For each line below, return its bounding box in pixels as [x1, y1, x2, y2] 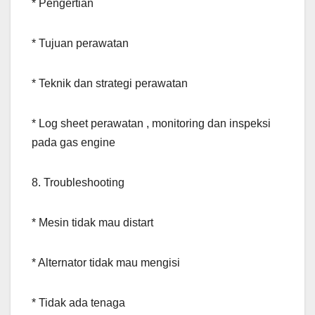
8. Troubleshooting [32, 176, 124, 189]
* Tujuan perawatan [32, 37, 129, 50]
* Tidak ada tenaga [32, 297, 125, 309]
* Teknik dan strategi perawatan [32, 77, 188, 90]
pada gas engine [32, 136, 115, 149]
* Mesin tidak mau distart [32, 217, 153, 229]
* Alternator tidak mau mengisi [32, 257, 180, 269]
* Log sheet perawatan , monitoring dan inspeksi [32, 117, 271, 130]
